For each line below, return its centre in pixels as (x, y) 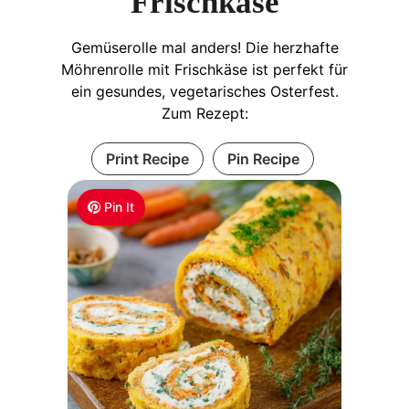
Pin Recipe (263, 158)
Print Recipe (147, 158)
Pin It (120, 206)
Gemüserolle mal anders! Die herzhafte (204, 47)
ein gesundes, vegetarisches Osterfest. (204, 91)
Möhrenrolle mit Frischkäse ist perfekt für (204, 69)
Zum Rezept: (204, 113)
